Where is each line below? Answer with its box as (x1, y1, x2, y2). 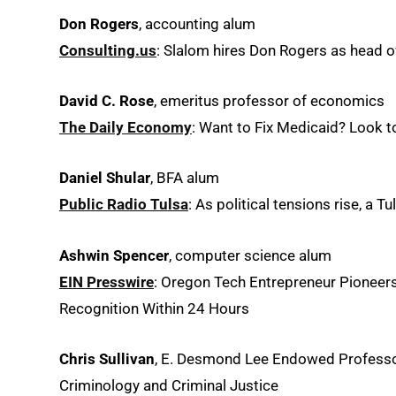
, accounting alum (139, 14, 255, 33)
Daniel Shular (59, 169, 150, 187)
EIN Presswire (59, 272, 154, 291)
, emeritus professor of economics (154, 92, 385, 110)
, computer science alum (169, 246, 331, 264)
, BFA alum (150, 169, 219, 187)
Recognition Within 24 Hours (59, 299, 249, 317)
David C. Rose (59, 92, 154, 110)
